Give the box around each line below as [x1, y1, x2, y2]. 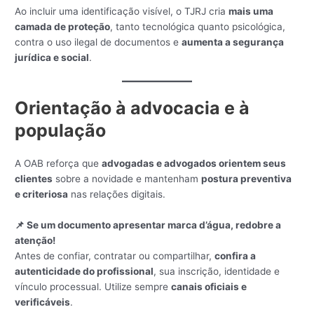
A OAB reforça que [15, 158, 102, 170]
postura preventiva [201, 173, 292, 185]
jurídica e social [15, 52, 90, 64]
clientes [15, 173, 53, 185]
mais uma [228, 6, 274, 18]
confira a [214, 250, 257, 261]
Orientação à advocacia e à [15, 97, 250, 119]
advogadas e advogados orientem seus [102, 158, 287, 170]
